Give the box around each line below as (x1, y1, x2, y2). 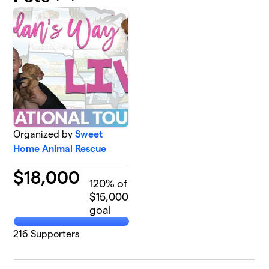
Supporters (28, 229, 80, 239)
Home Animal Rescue (13, 144, 107, 154)
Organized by (13, 129, 76, 139)
